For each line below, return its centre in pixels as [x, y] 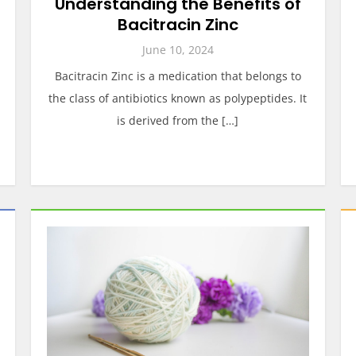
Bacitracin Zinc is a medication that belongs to [178, 76]
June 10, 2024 [178, 50]
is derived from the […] [178, 120]
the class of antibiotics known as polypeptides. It [178, 98]
